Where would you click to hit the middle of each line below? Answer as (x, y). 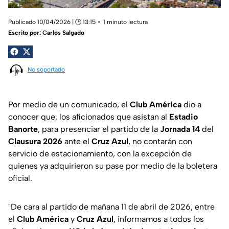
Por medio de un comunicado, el (69, 105)
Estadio (184, 117)
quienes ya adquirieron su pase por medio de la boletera (113, 166)
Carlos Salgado (63, 32)
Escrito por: (25, 32)
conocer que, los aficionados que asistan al (89, 117)
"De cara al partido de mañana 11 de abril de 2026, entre (111, 207)
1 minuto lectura (125, 22)
